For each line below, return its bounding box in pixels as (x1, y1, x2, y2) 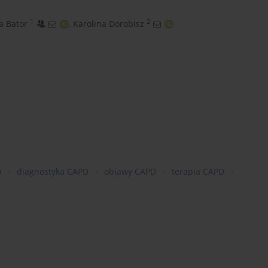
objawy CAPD (104, 166, 156, 178)
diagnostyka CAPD (17, 166, 89, 178)
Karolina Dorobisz (73, 18, 144, 30)
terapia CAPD (172, 166, 224, 178)
